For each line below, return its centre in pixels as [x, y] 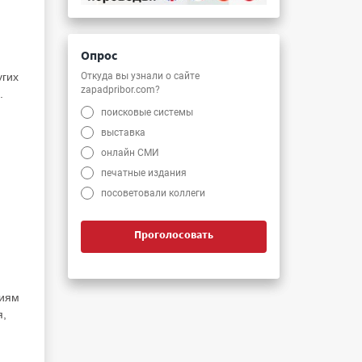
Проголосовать [174, 234]
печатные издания [144, 173]
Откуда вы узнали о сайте [140, 76]
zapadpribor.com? [120, 89]
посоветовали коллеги [154, 193]
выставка [124, 132]
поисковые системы [147, 112]
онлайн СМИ [130, 152]
